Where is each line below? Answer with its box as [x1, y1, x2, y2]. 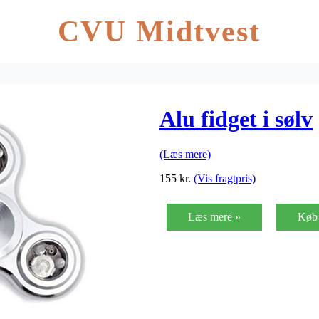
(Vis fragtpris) [194, 172, 256, 184]
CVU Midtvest [58, 15, 261, 48]
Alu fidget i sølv [159, 106, 313, 132]
